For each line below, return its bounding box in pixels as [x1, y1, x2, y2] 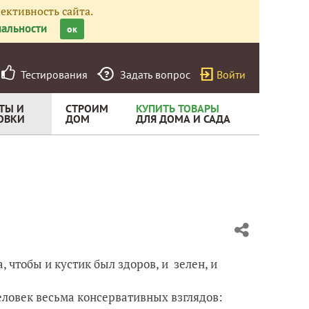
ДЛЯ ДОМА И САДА [136, 112, 230, 126]
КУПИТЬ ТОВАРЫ [136, 101, 219, 115]
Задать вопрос [120, 68, 190, 81]
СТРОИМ [66, 101, 108, 115]
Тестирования [15, 68, 88, 81]
